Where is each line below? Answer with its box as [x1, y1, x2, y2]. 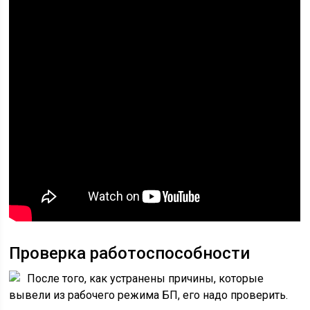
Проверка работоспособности [9, 244, 250, 263]
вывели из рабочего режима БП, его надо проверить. [9, 289, 289, 302]
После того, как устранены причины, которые [27, 272, 264, 285]
